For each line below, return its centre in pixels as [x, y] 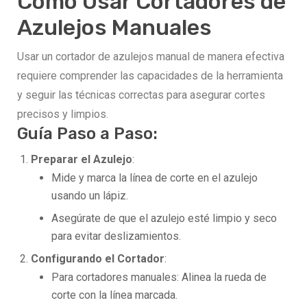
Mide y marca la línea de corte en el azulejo [155, 178]
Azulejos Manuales [114, 28]
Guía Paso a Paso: [87, 134]
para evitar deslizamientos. [116, 236]
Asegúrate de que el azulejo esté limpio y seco [164, 219]
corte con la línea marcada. [114, 295]
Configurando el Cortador [98, 259]
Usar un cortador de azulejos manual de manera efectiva [151, 57]
